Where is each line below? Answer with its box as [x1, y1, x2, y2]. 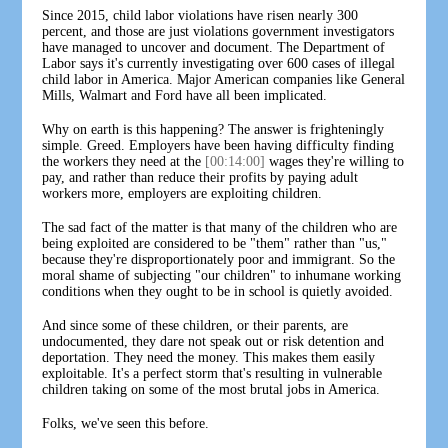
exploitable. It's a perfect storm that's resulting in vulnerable [42, 365, 383, 381]
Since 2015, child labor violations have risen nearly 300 [42, 7, 359, 23]
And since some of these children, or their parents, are [42, 317, 349, 333]
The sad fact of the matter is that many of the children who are [42, 219, 398, 235]
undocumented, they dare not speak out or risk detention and [42, 333, 385, 349]
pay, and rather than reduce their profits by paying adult [42, 169, 359, 185]
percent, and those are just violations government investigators [42, 23, 395, 39]
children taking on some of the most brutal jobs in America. [42, 381, 381, 397]
